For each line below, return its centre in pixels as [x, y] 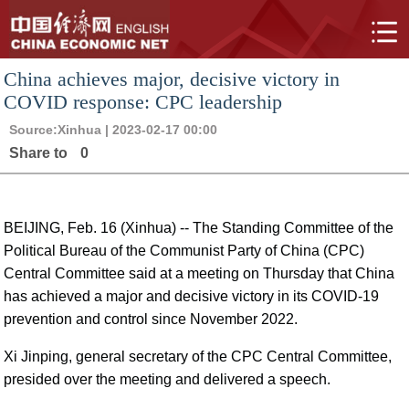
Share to [40, 153]
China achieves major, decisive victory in [172, 79]
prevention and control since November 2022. [151, 319]
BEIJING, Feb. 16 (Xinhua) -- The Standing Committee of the [199, 228]
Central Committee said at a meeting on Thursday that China [199, 273]
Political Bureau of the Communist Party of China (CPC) [184, 251]
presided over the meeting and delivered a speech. [168, 379]
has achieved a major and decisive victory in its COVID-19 [192, 296]
